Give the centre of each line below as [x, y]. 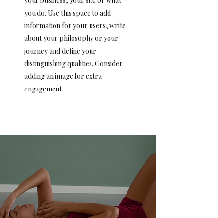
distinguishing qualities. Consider [73, 63]
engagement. [44, 89]
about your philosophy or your [71, 38]
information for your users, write [75, 25]
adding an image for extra [63, 76]
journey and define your [60, 51]
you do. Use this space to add [68, 13]
